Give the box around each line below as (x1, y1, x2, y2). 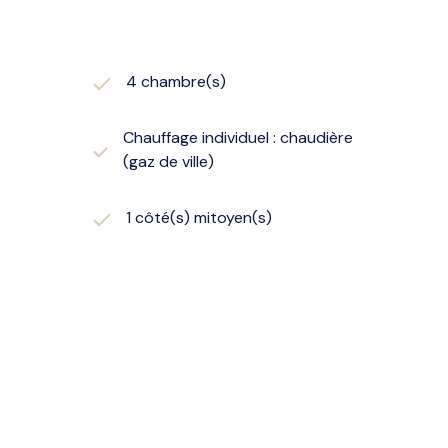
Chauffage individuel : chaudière (123, 126, 354, 148)
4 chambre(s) (126, 70, 226, 92)
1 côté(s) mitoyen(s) (126, 206, 272, 228)
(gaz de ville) (123, 150, 215, 172)
